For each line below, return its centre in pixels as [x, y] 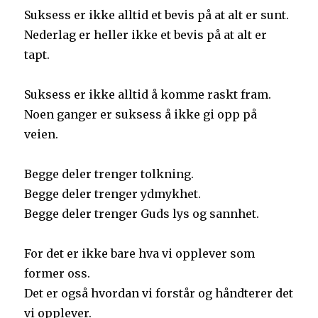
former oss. [57, 273]
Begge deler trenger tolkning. [109, 174]
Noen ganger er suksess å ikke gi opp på [141, 114]
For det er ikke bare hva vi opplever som [140, 253]
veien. [42, 134]
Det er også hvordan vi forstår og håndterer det [159, 293]
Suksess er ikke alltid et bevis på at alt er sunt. [157, 15]
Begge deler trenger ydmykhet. [113, 193]
